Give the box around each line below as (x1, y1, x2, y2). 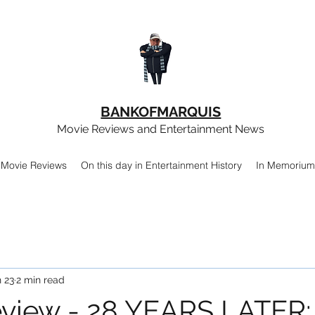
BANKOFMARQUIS (101, 103, 221, 120)
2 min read (16, 274, 65, 285)
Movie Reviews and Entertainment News (56, 122, 264, 136)
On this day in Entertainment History (80, 159, 242, 172)
